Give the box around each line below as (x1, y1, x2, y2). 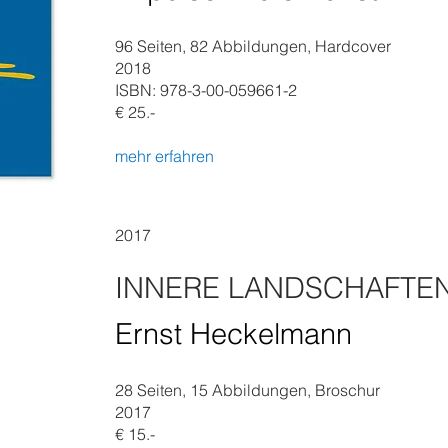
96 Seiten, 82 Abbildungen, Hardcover (115, 36, 391, 56)
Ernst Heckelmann (115, 316, 352, 351)
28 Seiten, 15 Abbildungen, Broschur (115, 380, 380, 400)
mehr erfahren (115, 146, 214, 166)
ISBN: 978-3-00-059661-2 (115, 80, 297, 100)
